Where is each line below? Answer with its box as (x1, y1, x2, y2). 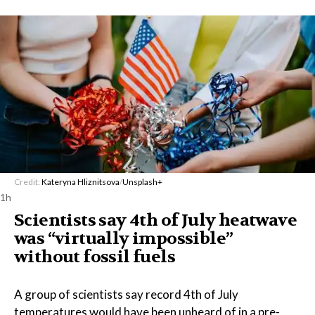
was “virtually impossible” (14, 228, 233, 250)
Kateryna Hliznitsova (41, 176, 120, 187)
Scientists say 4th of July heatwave (14, 210, 297, 231)
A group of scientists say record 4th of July (14, 287, 238, 302)
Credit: (14, 176, 41, 187)
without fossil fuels (14, 246, 175, 268)
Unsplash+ (122, 176, 162, 187)
